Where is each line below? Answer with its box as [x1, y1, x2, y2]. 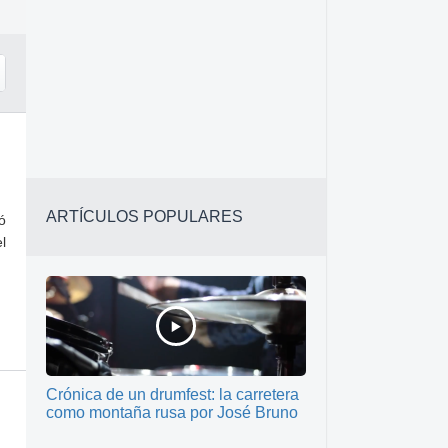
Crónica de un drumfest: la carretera [46, 386, 299, 403]
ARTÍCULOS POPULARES [46, 208, 243, 225]
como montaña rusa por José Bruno [46, 404, 298, 421]
